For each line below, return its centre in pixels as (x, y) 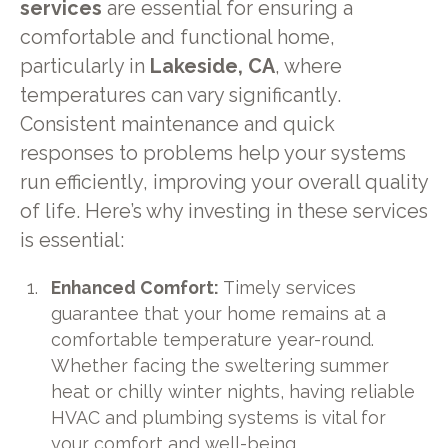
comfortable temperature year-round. (213, 339)
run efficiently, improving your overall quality (223, 183)
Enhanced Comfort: (137, 287)
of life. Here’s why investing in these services (223, 212)
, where (308, 67)
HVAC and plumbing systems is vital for (219, 417)
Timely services (290, 287)
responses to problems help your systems (212, 154)
